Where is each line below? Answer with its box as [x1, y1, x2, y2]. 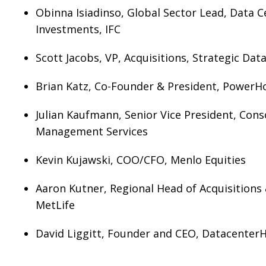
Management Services [36, 124, 148, 138]
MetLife [36, 198, 75, 212]
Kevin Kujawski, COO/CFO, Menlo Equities [36, 153, 246, 167]
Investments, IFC [36, 22, 121, 36]
